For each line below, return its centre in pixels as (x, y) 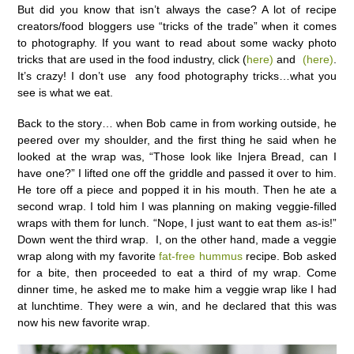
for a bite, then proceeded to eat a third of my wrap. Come (177, 272)
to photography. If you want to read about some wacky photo (177, 43)
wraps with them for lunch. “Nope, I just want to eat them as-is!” (177, 222)
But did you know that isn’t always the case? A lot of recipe (177, 10)
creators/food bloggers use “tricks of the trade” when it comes (177, 26)
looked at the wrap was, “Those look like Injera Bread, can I (177, 156)
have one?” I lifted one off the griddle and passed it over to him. (177, 173)
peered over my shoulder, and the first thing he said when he (177, 139)
